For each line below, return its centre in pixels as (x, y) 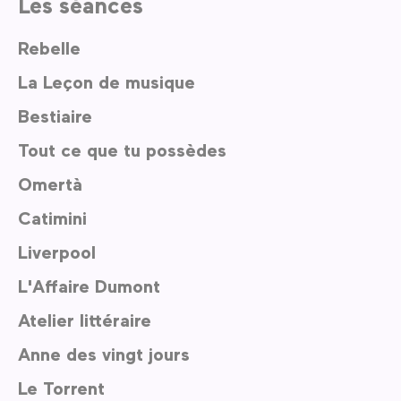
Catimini (52, 218)
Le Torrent (61, 388)
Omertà (50, 184)
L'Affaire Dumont (89, 286)
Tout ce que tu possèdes (122, 150)
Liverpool (57, 252)
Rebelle (49, 48)
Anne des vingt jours (104, 354)
